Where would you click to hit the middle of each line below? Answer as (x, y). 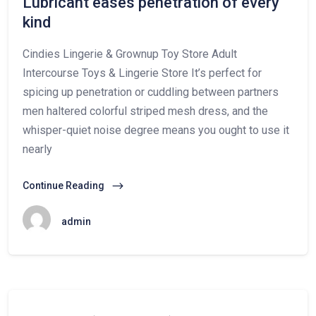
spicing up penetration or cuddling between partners (151, 92)
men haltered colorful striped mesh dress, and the (145, 111)
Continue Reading (65, 186)
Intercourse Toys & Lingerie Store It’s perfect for (142, 73)
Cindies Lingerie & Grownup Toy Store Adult (130, 54)
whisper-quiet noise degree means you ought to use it (156, 130)
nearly (37, 149)
